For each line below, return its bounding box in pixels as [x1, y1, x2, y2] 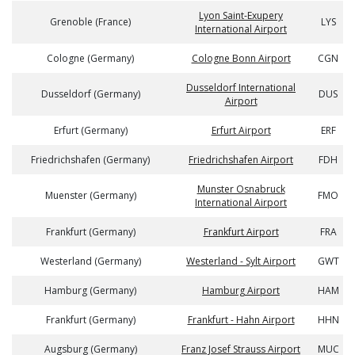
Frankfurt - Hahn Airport [187, 313, 295, 326]
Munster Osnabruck [197, 182, 285, 196]
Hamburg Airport [202, 284, 280, 297]
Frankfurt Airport [203, 225, 279, 239]
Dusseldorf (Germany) [40, 87, 140, 101]
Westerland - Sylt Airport [186, 254, 296, 268]
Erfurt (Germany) [53, 124, 128, 137]
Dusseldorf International [186, 81, 296, 94]
